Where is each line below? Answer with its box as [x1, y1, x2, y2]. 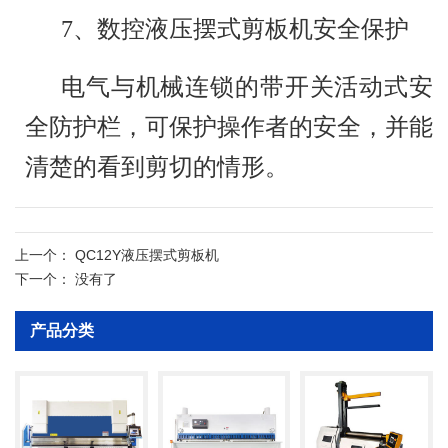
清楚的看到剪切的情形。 [25, 153, 289, 180]
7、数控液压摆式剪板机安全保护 [61, 15, 409, 42]
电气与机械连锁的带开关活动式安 [61, 73, 433, 100]
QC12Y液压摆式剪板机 [75, 246, 219, 263]
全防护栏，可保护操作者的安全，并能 [25, 113, 433, 140]
